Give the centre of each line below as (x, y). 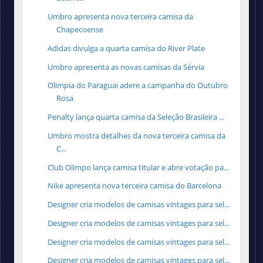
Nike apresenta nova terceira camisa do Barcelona (135, 186)
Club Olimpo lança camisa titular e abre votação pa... (139, 167)
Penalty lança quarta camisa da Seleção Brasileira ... (136, 117)
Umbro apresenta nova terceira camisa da (121, 17)
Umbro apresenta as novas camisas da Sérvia (126, 67)
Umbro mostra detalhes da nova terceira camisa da (137, 135)
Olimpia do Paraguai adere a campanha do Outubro (138, 85)
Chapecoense (80, 30)
